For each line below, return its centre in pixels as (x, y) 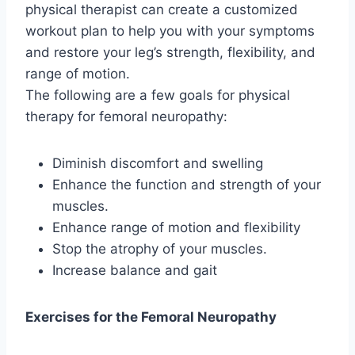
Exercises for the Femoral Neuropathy (151, 317)
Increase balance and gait (135, 270)
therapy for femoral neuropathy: (126, 116)
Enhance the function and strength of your (187, 184)
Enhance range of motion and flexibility (176, 227)
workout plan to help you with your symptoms (170, 31)
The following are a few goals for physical (158, 95)
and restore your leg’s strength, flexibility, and (170, 52)
